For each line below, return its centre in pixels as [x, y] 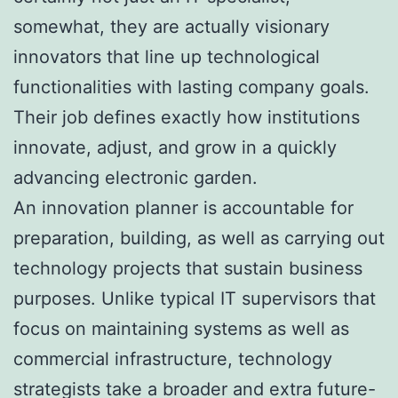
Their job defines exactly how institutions [187, 117]
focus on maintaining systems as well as [181, 328]
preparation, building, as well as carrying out [199, 238]
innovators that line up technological [167, 56]
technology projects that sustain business [188, 268]
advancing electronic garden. [135, 177]
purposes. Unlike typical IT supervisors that [195, 298]
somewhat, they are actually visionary [171, 26]
